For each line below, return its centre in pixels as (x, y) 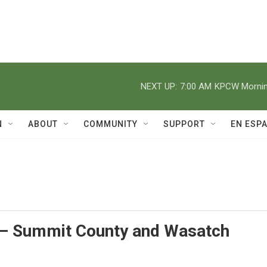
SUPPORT (184, 124)
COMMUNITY (111, 124)
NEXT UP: (159, 86)
